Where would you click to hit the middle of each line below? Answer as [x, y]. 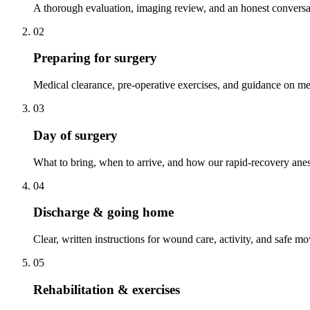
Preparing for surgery [95, 58]
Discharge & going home [103, 212]
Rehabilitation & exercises [107, 289]
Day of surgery [75, 135]
